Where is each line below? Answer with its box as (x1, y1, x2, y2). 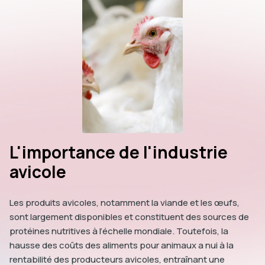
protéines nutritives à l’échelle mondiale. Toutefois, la (9, 225, 228, 238)
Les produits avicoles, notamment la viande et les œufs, (9, 196, 240, 209)
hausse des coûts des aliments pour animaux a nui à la (9, 239, 234, 252)
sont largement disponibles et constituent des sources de (9, 211, 249, 224)
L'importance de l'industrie (9, 141, 228, 164)
